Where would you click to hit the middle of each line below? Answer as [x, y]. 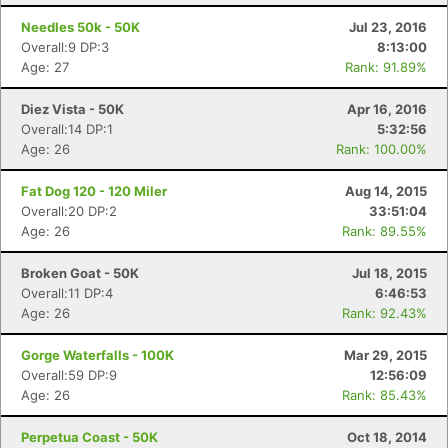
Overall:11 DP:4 [67, 293]
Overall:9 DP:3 [65, 47]
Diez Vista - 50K [72, 109]
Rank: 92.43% [384, 313]
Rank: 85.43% [384, 395]
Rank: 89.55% [384, 231]
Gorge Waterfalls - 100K [97, 355]
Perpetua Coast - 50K [89, 437]
